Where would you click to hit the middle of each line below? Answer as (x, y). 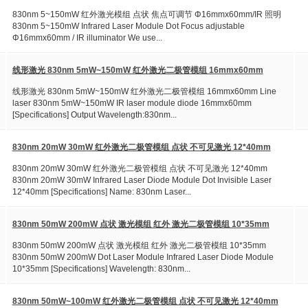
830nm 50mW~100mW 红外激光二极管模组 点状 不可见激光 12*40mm (145, 301)
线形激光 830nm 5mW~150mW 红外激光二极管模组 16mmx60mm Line (144, 91)
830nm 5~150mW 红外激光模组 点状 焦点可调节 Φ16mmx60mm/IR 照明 (146, 14)
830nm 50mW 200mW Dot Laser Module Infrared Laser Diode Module (143, 257)
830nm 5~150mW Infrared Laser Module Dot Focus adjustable (128, 26)
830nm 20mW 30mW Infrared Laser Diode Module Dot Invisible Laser (142, 180)
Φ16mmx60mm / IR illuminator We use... (87, 37)
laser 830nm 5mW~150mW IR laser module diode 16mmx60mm (134, 103)
